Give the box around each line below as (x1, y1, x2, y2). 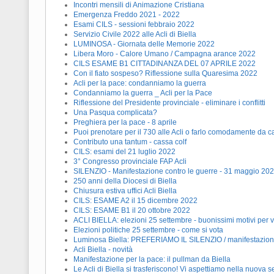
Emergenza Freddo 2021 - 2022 (73, 10, 180, 20)
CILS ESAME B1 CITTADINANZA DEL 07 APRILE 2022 (73, 59, 256, 68)
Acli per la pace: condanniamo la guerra (73, 79, 206, 88)
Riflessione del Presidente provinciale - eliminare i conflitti (73, 98, 265, 108)
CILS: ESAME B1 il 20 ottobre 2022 (73, 206, 190, 215)
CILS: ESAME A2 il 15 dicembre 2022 (73, 196, 198, 206)
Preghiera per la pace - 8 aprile (73, 118, 177, 127)
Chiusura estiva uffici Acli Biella (73, 187, 177, 196)
